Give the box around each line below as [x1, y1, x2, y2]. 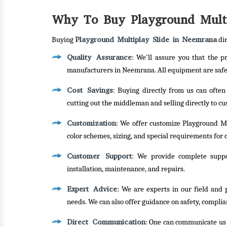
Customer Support [67, 151, 132, 161]
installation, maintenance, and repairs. [67, 165, 185, 173]
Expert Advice [67, 184, 118, 194]
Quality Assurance [67, 52, 132, 62]
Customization [67, 118, 116, 128]
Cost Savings [67, 85, 113, 95]
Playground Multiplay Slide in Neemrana [75, 34, 217, 45]
